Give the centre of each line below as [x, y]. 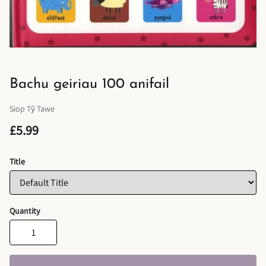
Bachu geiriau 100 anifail [89, 84]
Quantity [25, 211]
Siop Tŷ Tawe [32, 109]
